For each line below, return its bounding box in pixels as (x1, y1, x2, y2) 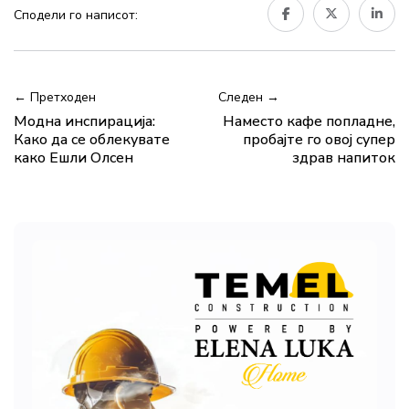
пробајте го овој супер (243, 130, 395, 151)
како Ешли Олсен (14, 148, 133, 169)
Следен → (218, 89, 279, 107)
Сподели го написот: (14, 6, 138, 25)
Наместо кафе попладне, (223, 111, 395, 132)
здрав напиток (292, 148, 395, 169)
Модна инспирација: (14, 111, 155, 132)
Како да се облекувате (14, 130, 170, 151)
